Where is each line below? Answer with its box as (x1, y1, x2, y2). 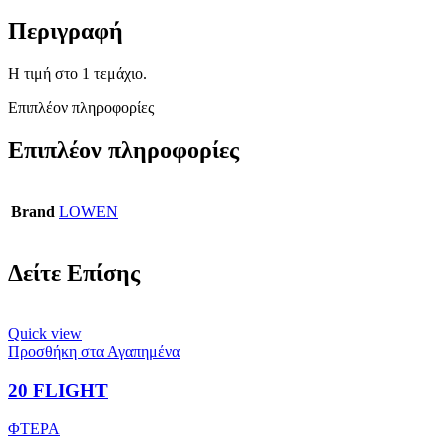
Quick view (8, 324, 82, 342)
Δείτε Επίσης (8, 260, 140, 287)
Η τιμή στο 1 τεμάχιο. (8, 65, 147, 83)
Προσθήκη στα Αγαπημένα (8, 342, 180, 360)
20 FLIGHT (8, 379, 108, 401)
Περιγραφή (8, 18, 123, 45)
